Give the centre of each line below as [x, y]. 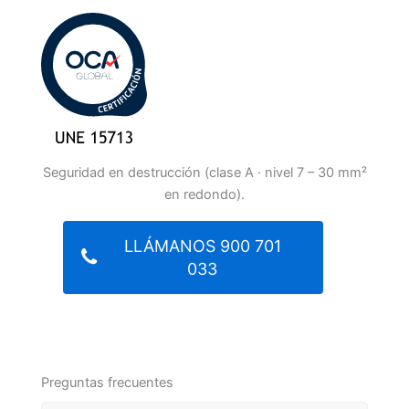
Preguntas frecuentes [107, 383]
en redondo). [204, 194]
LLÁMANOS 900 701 [202, 246]
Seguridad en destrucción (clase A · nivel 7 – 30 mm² [204, 172]
